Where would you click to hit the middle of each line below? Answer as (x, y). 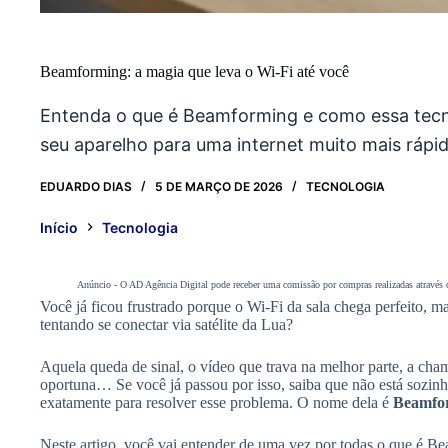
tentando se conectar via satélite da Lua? (166, 324)
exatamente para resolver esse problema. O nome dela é (216, 402)
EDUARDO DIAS (86, 187)
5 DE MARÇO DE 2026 (219, 187)
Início (59, 227)
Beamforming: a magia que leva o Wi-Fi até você (194, 72)
